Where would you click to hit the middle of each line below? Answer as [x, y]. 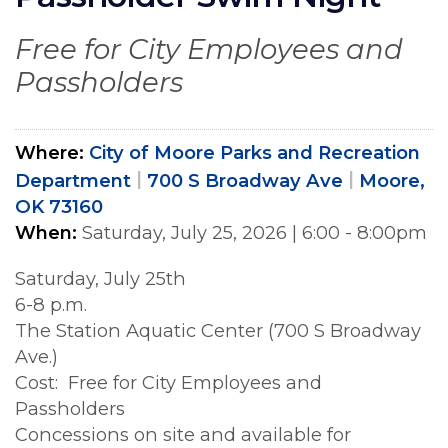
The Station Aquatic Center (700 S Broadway [218, 331]
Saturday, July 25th [105, 279]
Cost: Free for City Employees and [168, 383]
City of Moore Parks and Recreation [254, 153]
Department [73, 181]
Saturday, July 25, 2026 [184, 233]
